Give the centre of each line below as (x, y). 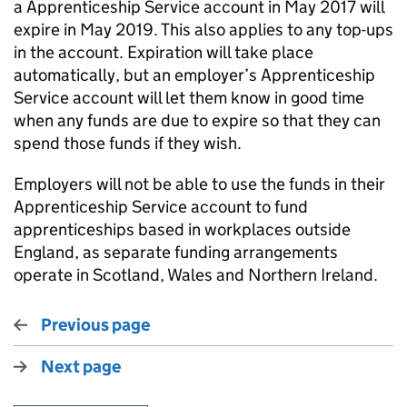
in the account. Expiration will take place (164, 52)
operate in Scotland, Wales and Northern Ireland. (196, 275)
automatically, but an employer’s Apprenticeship (194, 75)
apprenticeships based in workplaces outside (182, 229)
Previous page (95, 325)
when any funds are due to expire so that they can (197, 120)
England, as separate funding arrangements (176, 252)
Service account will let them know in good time (189, 98)
